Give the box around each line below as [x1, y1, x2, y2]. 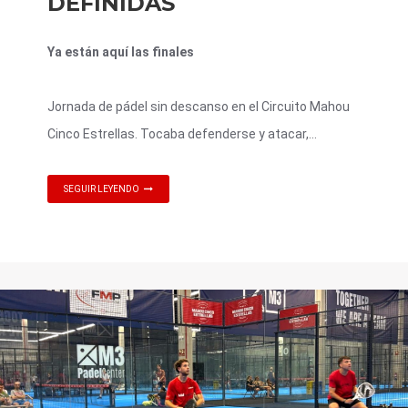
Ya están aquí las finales [47, 44, 194, 59]
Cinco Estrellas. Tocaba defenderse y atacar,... [47, 126, 317, 141]
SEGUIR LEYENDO [64, 183, 139, 194]
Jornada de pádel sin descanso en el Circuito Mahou [47, 98, 350, 114]
